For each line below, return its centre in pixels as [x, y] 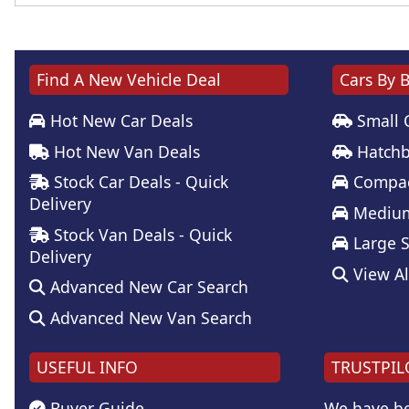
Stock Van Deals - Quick [141, 234]
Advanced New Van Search [149, 318]
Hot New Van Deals [125, 151]
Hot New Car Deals [119, 121]
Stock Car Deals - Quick [139, 182]
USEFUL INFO [87, 367]
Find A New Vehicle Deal [129, 80]
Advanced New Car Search [147, 287]
